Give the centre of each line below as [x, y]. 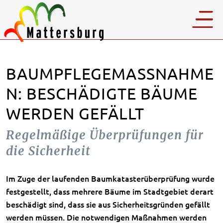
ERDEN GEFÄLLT [70, 113]
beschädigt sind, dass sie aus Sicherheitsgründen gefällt [108, 204]
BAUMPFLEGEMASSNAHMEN [110, 73]
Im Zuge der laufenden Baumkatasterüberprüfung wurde [110, 178]
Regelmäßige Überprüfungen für [105, 135]
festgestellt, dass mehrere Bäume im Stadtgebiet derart [110, 191]
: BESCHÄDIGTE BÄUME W [102, 93]
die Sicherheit [48, 151]
